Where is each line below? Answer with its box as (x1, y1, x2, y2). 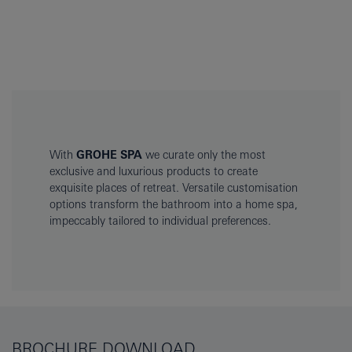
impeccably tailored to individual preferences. (49, 214, 271, 228)
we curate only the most (142, 148, 266, 162)
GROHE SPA (76, 148, 142, 162)
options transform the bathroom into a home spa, (49, 198, 298, 211)
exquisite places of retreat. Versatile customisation (49, 181, 298, 195)
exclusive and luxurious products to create (49, 165, 258, 178)
